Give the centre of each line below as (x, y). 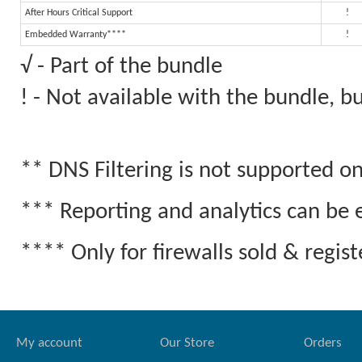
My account (49, 343)
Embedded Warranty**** (76, 35)
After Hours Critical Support (79, 13)
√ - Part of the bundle (121, 67)
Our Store (187, 343)
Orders (322, 343)
